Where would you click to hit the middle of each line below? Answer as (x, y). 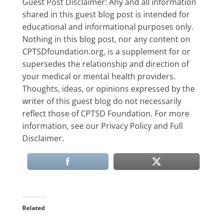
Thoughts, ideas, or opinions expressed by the (108, 89)
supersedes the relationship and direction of (105, 64)
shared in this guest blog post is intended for (106, 14)
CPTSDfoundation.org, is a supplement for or (106, 52)
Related (33, 208)
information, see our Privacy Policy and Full (102, 126)
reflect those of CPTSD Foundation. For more (106, 113)
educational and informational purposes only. (108, 27)
